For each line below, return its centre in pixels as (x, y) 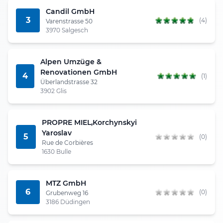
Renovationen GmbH (79, 72)
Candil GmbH (70, 11)
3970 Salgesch (67, 30)
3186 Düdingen (68, 202)
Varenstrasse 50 (69, 21)
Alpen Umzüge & (71, 61)
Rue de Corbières (67, 142)
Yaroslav (56, 133)
